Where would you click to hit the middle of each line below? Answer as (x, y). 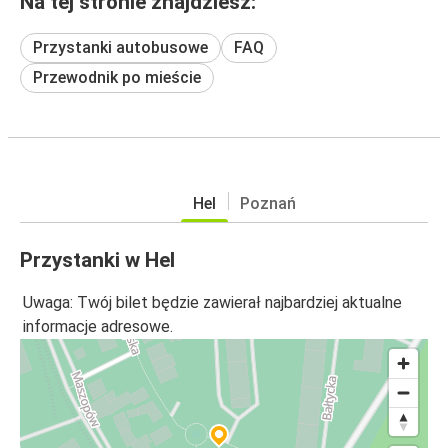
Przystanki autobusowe (120, 47)
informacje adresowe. (98, 327)
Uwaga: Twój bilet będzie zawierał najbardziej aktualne (212, 303)
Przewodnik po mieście (117, 77)
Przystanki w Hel (97, 259)
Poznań (267, 203)
